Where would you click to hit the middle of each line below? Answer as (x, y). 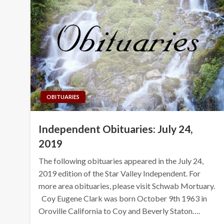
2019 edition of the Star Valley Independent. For (120, 173)
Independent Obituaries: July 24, (116, 128)
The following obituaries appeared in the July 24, (121, 160)
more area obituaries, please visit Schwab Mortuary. (127, 185)
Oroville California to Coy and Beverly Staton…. (119, 210)
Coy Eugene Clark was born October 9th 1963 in (123, 198)
